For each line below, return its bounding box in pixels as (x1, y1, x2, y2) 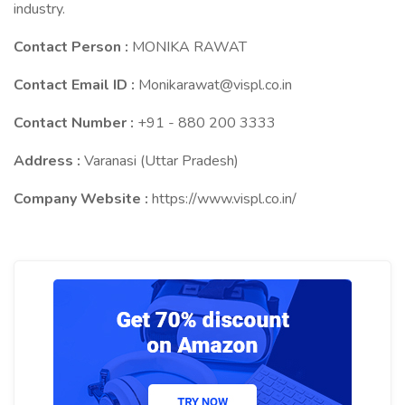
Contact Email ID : (14, 75, 138, 95)
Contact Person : (14, 37, 132, 57)
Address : (14, 151, 84, 171)
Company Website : (14, 189, 152, 209)
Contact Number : (14, 113, 137, 133)
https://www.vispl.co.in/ (152, 189, 297, 209)
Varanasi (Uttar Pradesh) (84, 151, 239, 171)
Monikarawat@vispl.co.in (138, 75, 292, 95)
